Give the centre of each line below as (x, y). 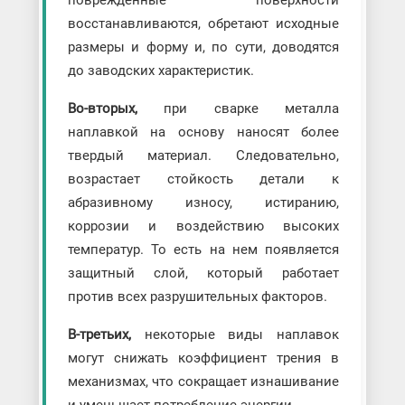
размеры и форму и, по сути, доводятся (203, 47)
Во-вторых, (102, 109)
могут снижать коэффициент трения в (203, 358)
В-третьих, (99, 335)
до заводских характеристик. (160, 71)
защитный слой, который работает (203, 273)
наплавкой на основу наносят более (203, 132)
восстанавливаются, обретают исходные (203, 24)
